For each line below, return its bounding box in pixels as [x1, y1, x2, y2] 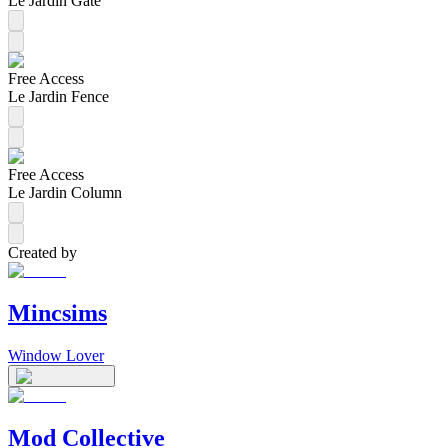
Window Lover [8, 346, 104, 364]
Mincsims [8, 299, 107, 326]
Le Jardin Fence [8, 87, 109, 105]
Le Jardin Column [8, 183, 122, 201]
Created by [8, 243, 77, 261]
